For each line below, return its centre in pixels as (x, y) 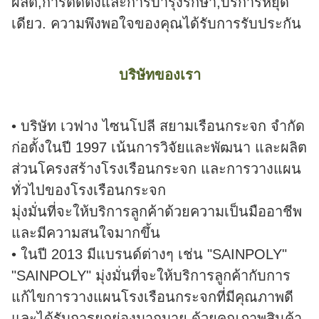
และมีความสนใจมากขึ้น (86, 233)
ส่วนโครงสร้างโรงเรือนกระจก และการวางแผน (156, 169)
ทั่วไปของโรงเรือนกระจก (89, 190)
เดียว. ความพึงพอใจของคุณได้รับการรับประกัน (156, 24)
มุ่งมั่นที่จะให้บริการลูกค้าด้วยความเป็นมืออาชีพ (157, 212)
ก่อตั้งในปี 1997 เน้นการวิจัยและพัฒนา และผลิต (159, 148)
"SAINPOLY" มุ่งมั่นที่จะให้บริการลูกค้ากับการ (151, 276)
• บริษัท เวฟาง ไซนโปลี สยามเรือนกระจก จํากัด (158, 126)
